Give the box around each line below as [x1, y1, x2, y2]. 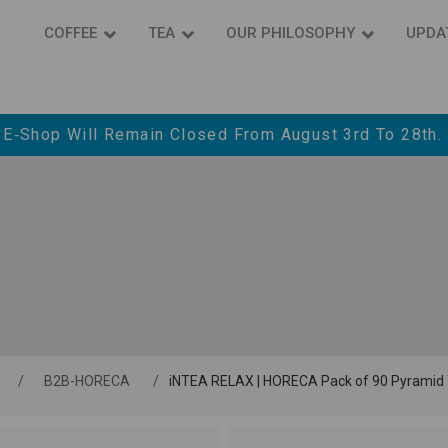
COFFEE [44, 24, 97, 42]
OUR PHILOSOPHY [226, 24, 355, 42]
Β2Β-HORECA [43, 373, 130, 389]
